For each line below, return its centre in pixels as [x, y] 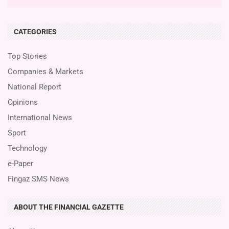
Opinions [23, 102]
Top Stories [27, 56]
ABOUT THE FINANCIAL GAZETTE [69, 207]
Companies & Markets [45, 71]
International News [40, 117]
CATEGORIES [35, 31]
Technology [27, 148]
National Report [35, 87]
